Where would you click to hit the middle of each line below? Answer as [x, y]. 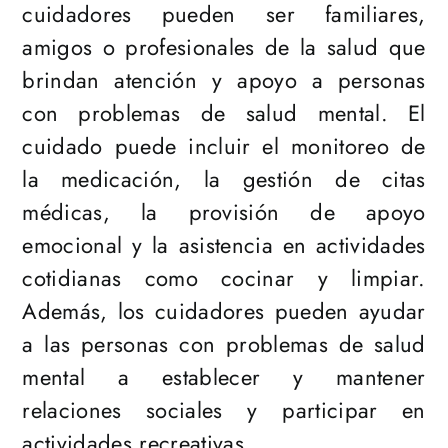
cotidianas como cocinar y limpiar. [224, 278]
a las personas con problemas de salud [224, 344]
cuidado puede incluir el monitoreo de [224, 146]
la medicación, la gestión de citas [224, 179]
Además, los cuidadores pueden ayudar [224, 311]
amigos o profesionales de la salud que [224, 47]
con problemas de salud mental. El [224, 113]
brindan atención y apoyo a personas [224, 80]
